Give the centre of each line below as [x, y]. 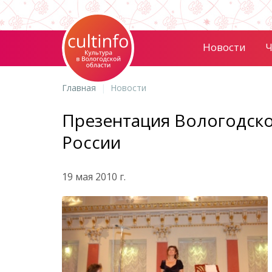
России [91, 142]
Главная [79, 88]
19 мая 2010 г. [94, 177]
